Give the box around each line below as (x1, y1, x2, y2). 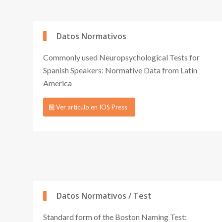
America (43, 78, 72, 88)
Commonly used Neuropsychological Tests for (43, 52, 200, 62)
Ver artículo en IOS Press (56, 103, 127, 111)
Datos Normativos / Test (56, 190, 152, 201)
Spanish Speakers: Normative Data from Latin (43, 65, 197, 75)
